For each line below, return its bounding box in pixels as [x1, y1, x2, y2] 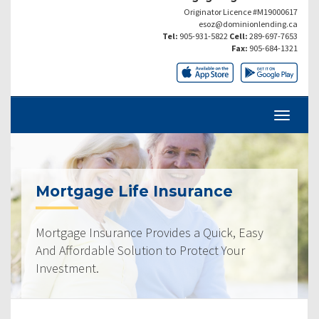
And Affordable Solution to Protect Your [36, 241, 245, 258]
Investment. [36, 259, 99, 276]
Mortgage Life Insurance [36, 182, 233, 200]
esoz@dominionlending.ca [199, 18, 298, 29]
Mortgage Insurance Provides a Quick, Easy [36, 224, 263, 241]
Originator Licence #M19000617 [184, 6, 298, 17]
